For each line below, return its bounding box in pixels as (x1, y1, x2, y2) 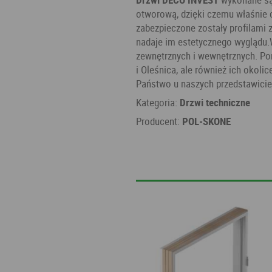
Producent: (136, 114, 182, 129)
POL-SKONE (182, 114, 231, 129)
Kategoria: (136, 95, 180, 110)
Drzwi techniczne (180, 95, 250, 110)
